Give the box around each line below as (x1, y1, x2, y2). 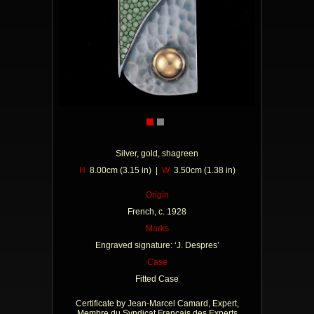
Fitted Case (135, 274, 179, 284)
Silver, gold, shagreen (116, 149, 198, 158)
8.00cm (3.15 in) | (85, 165, 162, 175)
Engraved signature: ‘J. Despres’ (95, 240, 219, 250)
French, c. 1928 (128, 207, 186, 217)
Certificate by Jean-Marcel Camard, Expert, (75, 299, 239, 308)
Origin (145, 190, 169, 200)
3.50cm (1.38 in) (169, 165, 235, 175)
